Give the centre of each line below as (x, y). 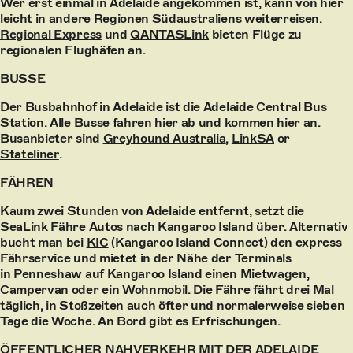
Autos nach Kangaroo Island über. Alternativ (217, 227)
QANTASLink (170, 34)
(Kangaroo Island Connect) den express (225, 242)
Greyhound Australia (164, 138)
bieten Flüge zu (255, 34)
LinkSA (253, 138)
